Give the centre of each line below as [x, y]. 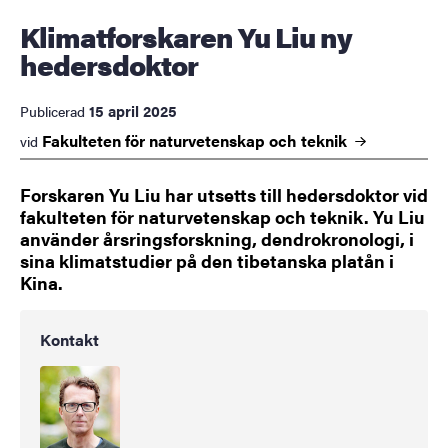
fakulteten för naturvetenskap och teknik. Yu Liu [222, 217]
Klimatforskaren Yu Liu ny [29, 36]
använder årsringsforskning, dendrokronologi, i [217, 239]
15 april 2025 [133, 111]
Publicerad [52, 111]
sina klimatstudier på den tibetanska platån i [207, 261]
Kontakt [69, 340]
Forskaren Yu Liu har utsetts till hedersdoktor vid [224, 195]
